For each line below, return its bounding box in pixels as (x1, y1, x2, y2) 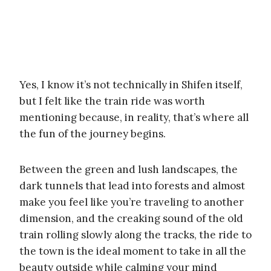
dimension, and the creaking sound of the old (19, 211, 243, 225)
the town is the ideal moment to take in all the (19, 244, 246, 258)
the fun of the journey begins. (19, 126, 166, 140)
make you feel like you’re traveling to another (19, 195, 244, 209)
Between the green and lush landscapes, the (19, 162, 238, 176)
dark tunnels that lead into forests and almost (19, 178, 245, 192)
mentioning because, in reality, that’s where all (19, 110, 249, 124)
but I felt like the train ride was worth (19, 94, 205, 108)
